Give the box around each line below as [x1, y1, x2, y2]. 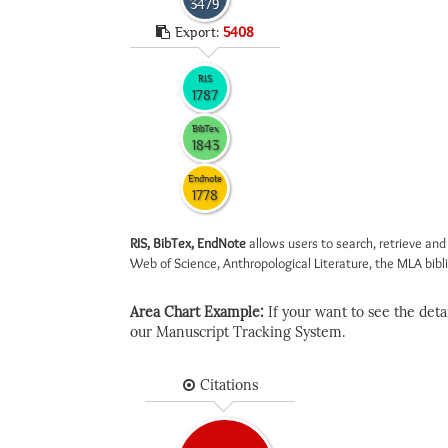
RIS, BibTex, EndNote [130, 234, 246, 252]
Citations [199, 377, 258, 394]
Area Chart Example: [130, 304, 268, 321]
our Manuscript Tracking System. [130, 324, 345, 341]
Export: [175, 24, 223, 40]
